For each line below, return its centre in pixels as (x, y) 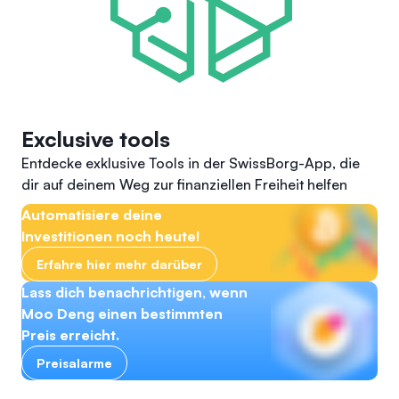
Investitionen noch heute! (111, 236)
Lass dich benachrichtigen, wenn (134, 292)
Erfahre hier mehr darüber (119, 264)
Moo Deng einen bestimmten (122, 313)
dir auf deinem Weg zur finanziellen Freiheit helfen (184, 184)
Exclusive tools (96, 139)
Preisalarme (74, 363)
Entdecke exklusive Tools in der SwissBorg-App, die (191, 163)
